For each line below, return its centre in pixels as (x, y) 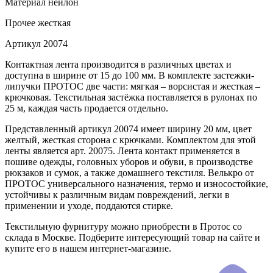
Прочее (20, 23)
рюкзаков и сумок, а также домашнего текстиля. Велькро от (129, 173)
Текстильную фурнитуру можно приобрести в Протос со (123, 227)
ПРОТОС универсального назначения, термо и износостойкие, (136, 184)
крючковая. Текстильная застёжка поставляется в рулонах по (131, 97)
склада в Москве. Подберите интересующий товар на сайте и (133, 238)
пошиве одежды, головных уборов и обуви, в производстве (129, 162)
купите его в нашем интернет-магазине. (88, 249)
